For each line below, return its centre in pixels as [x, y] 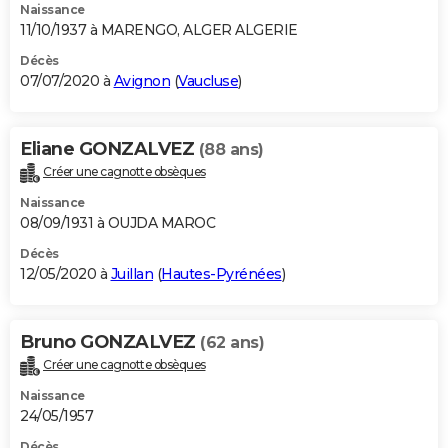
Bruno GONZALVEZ [110, 341]
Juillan [131, 273]
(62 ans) [232, 342]
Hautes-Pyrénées [221, 273]
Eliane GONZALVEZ [109, 149]
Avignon [141, 81]
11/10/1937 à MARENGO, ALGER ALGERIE [159, 30]
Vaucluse [208, 81]
